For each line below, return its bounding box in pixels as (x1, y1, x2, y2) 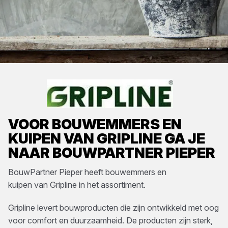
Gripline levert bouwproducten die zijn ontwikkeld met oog (8, 203, 219, 213)
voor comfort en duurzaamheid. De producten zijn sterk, (8, 215, 213, 225)
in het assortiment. (77, 180, 146, 190)
